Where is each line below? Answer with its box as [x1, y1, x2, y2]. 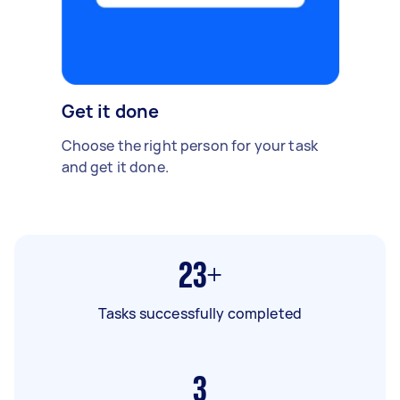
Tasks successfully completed [97, 303, 303, 323]
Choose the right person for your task [61, 135, 319, 155]
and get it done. [61, 156, 169, 177]
